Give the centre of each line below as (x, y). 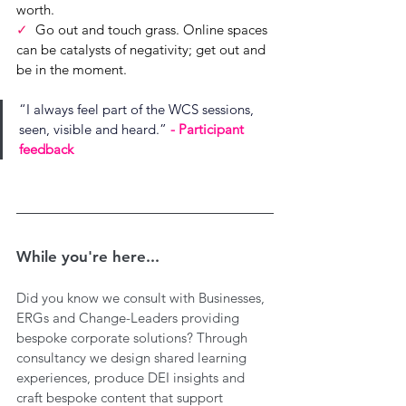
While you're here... (88, 256)
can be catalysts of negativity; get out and (143, 49)
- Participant (209, 129)
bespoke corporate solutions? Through (134, 337)
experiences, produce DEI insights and (132, 377)
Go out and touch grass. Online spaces (153, 29)
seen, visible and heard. (89, 129)
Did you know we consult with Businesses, (142, 297)
